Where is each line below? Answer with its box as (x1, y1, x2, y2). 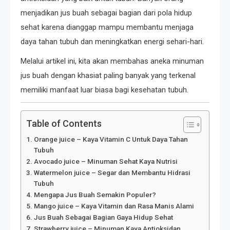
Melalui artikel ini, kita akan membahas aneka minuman (21, 56, 204, 66)
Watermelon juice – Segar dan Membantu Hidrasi (33, 168, 190, 177)
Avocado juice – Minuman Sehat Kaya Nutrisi (33, 157, 178, 166)
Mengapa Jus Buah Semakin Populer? (33, 190, 156, 199)
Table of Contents (26, 118, 102, 129)
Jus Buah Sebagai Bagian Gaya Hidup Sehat (33, 213, 173, 222)
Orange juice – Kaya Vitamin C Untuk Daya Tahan (33, 135, 188, 144)
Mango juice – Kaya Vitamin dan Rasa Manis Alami (33, 202, 194, 210)
